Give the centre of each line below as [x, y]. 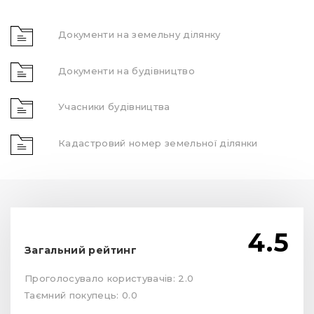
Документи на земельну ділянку [139, 34]
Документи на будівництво [127, 70]
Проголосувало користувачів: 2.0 [109, 279]
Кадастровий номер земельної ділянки [158, 143]
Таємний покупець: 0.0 [81, 295]
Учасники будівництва [114, 107]
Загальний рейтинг [81, 251]
